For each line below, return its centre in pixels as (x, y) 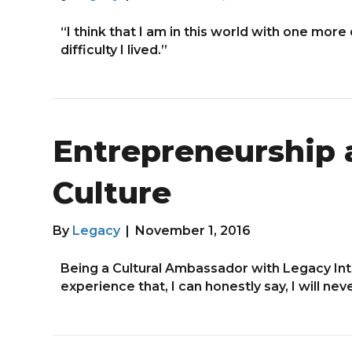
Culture (112, 192)
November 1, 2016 (193, 230)
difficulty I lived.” (114, 49)
